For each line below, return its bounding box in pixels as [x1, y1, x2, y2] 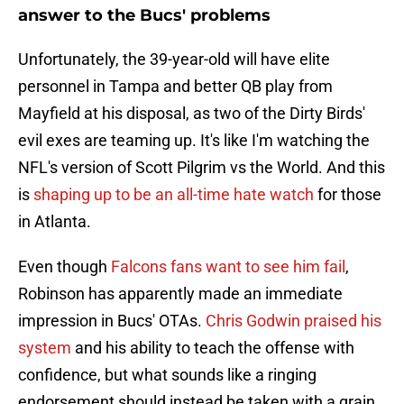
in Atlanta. [18, 212, 91, 232]
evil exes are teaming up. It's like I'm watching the [18, 131, 370, 151]
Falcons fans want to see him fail [111, 257, 345, 277]
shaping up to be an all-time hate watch [33, 185, 314, 205]
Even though [18, 257, 111, 277]
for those [314, 185, 381, 205]
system [18, 338, 71, 358]
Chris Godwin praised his [206, 311, 381, 331]
